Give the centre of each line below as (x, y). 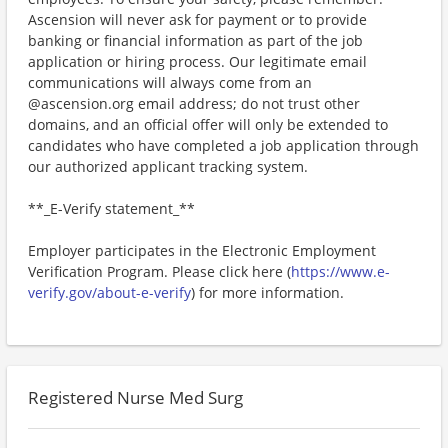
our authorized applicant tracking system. (168, 166)
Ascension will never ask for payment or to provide (197, 19)
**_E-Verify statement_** (111, 208)
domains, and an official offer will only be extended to (208, 124)
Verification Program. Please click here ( (159, 271)
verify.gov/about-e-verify (109, 292)
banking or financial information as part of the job (195, 40)
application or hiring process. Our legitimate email (197, 61)
